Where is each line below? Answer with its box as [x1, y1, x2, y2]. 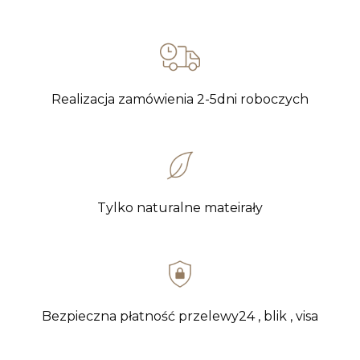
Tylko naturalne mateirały [97, 200, 263, 216]
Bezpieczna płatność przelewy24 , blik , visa [42, 309, 318, 325]
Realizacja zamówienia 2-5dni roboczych [51, 92, 309, 108]
